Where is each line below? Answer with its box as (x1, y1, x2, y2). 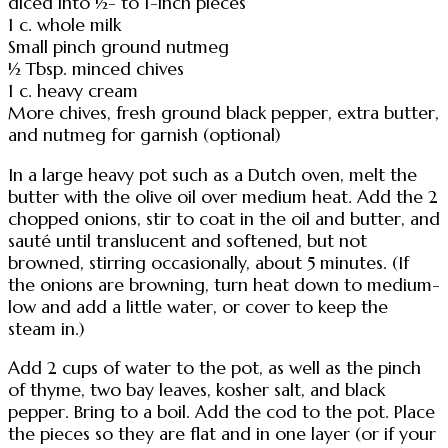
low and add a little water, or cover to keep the (8, 295, 388, 318)
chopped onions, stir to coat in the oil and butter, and (8, 207, 440, 230)
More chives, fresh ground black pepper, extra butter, (8, 102, 439, 125)
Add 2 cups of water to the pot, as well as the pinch (8, 357, 421, 380)
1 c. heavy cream (8, 80, 138, 103)
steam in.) (8, 317, 85, 340)
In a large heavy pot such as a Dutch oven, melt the (8, 163, 417, 186)
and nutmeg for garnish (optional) (8, 124, 281, 147)
